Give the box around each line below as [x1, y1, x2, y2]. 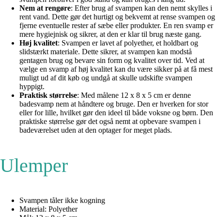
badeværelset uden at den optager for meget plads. [19, 125, 172, 134]
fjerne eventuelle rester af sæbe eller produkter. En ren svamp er [19, 21, 213, 30]
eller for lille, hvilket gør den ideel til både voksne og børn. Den [19, 108, 213, 117]
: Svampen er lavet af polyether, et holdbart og [58, 38, 198, 47]
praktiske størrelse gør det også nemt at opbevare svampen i [19, 117, 201, 125]
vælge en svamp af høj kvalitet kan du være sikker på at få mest [19, 64, 213, 73]
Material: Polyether [19, 204, 77, 213]
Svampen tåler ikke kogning [19, 196, 105, 204]
